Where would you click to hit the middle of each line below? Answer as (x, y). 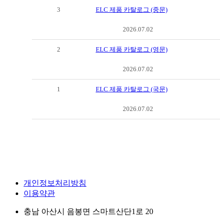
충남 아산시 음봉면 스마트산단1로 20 (88, 212)
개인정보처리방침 (55, 183)
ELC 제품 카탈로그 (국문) (131, 89)
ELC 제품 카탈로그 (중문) (131, 10)
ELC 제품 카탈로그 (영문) (131, 50)
